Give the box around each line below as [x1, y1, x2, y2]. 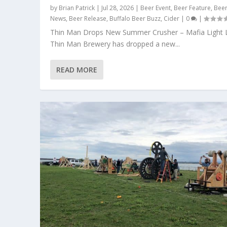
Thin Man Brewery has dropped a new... [50, 39, 180, 49]
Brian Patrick [59, 3, 95, 12]
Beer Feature [174, 3, 211, 12]
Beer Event [140, 3, 171, 12]
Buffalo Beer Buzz [109, 14, 161, 23]
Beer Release [69, 14, 107, 23]
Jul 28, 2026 [101, 3, 134, 12]
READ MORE [56, 64, 98, 74]
